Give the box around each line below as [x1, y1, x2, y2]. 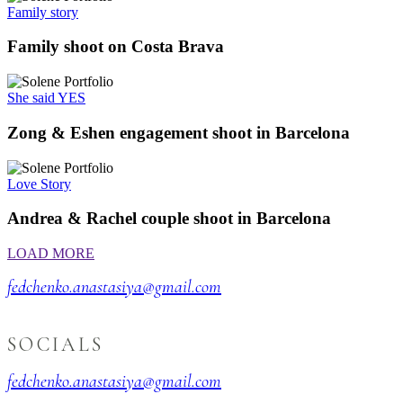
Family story [7, 4, 78, 20]
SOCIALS [7, 332, 104, 356]
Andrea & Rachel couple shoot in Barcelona [7, 209, 331, 228]
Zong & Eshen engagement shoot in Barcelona [7, 122, 350, 142]
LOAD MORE [7, 245, 94, 261]
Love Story [7, 175, 71, 192]
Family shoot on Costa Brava [7, 37, 224, 57]
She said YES [7, 90, 85, 106]
